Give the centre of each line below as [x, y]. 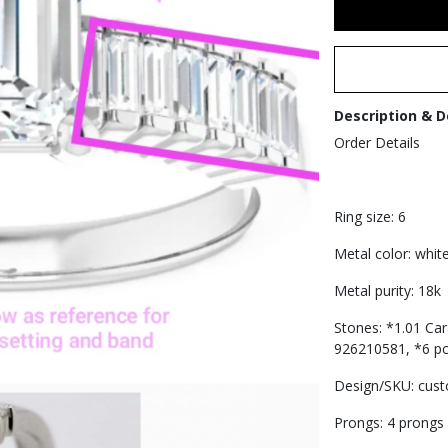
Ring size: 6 [369, 216]
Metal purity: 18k [387, 290]
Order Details [376, 142]
